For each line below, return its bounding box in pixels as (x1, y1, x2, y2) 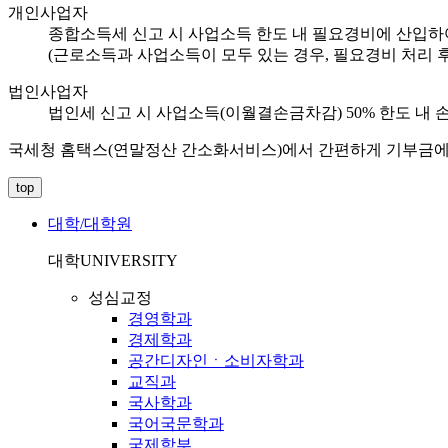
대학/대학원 (48, 215, 132, 233)
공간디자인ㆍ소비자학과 (128, 352, 304, 370)
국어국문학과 (128, 415, 224, 433)
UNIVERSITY (80, 252, 178, 270)
